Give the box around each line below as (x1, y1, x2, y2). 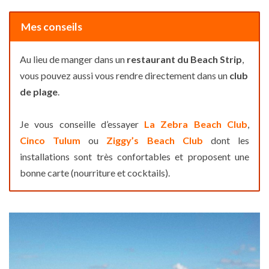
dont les (210, 134, 250, 146)
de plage (20, 85, 58, 97)
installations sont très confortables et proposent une (20, 150, 249, 162)
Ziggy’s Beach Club (106, 134, 203, 146)
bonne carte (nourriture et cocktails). (20, 166, 170, 178)
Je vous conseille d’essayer (20, 118, 145, 130)
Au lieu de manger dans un (20, 53, 127, 65)
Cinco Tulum (20, 134, 81, 146)
